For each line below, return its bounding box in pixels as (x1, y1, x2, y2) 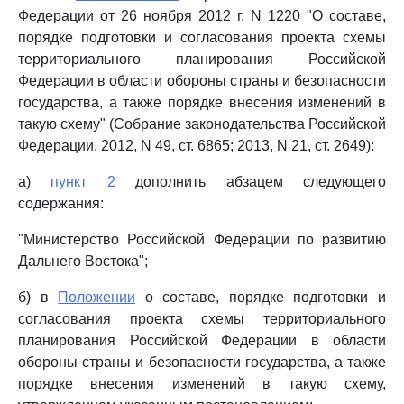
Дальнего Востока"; (18, 253, 148, 269)
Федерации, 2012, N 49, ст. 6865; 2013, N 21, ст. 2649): (18, 138, 374, 153)
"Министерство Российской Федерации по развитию (18, 232, 386, 247)
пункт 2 (50, 174, 115, 189)
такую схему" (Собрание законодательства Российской (18, 116, 386, 132)
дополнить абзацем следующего (115, 174, 387, 189)
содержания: (18, 196, 104, 211)
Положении (58, 289, 136, 305)
